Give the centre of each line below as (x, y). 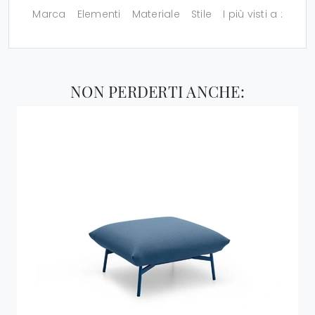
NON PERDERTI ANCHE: (157, 91)
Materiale (156, 14)
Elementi (99, 14)
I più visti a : (253, 14)
